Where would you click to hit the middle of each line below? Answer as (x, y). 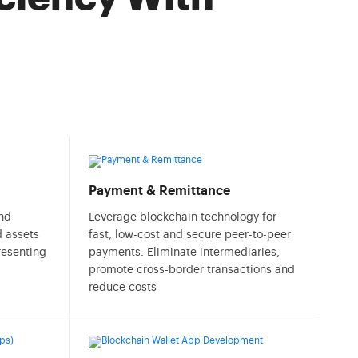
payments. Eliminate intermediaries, (184, 253)
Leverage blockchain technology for (183, 217)
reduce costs (123, 288)
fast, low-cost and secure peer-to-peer (190, 235)
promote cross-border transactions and (192, 270)
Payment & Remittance (159, 191)
